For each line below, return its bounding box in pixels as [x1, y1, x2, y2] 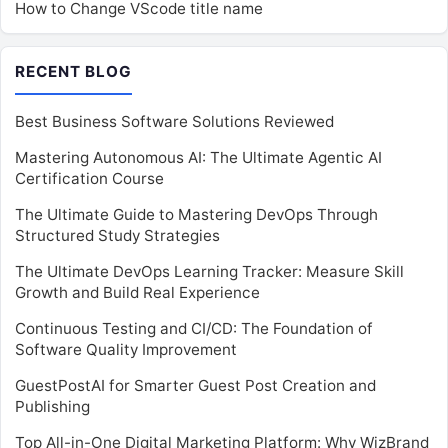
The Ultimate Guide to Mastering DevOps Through [15, 205, 378, 225]
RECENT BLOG [15, 62, 133, 82]
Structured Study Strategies [15, 226, 220, 246]
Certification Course [15, 169, 164, 189]
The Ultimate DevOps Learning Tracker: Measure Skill [15, 262, 404, 282]
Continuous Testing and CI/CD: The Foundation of [15, 319, 373, 339]
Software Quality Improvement [15, 340, 237, 360]
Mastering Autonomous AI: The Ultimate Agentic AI [15, 148, 382, 168]
